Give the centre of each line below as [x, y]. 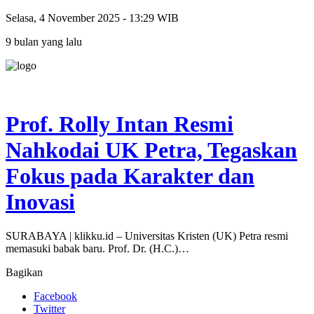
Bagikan [24, 273]
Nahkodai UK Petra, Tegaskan [151, 150]
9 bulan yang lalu [44, 42]
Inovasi [40, 202]
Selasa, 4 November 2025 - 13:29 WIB [92, 18]
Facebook [55, 296]
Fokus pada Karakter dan [130, 176]
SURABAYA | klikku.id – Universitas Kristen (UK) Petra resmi [147, 236]
